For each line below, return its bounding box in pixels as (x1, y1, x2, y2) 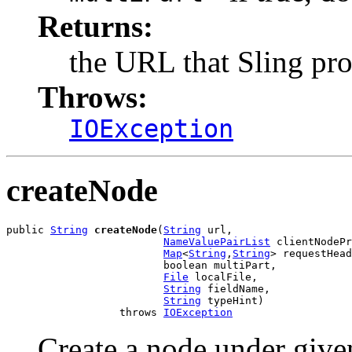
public (6, 223, 50, 236)
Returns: (38, 9, 153, 44)
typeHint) (201, 294, 264, 306)
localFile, (189, 270, 258, 283)
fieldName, (201, 282, 270, 295)
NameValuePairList (163, 235, 270, 247)
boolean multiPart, (6, 258, 277, 271)
